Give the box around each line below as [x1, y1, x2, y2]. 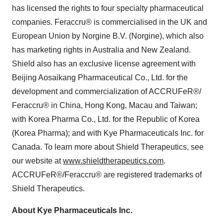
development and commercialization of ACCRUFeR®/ [12, 87, 201, 96]
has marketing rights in [12, 45, 93, 54]
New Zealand [141, 45, 189, 54]
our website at [12, 156, 63, 165]
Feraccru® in [12, 101, 59, 110]
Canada [12, 142, 40, 151]
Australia [93, 45, 124, 54]
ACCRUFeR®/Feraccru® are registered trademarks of [12, 170, 202, 179]
